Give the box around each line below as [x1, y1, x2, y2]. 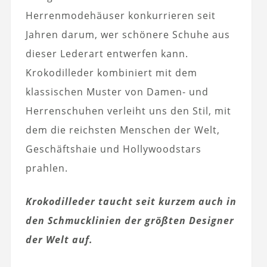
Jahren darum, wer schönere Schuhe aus [25, 28, 230, 42]
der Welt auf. [25, 233, 93, 247]
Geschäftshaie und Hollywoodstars [25, 142, 201, 156]
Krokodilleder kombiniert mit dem [25, 66, 197, 80]
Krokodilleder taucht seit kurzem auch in [25, 195, 237, 209]
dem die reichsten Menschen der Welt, [25, 123, 220, 137]
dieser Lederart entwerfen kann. [25, 47, 188, 61]
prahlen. [25, 162, 68, 175]
